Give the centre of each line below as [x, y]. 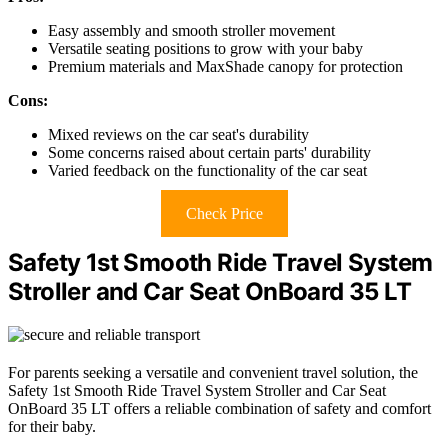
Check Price [224, 214]
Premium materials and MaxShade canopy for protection [225, 67]
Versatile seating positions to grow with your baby [205, 49]
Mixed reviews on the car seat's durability [178, 135]
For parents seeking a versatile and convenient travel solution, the [213, 372]
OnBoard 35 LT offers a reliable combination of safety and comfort [219, 408]
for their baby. [52, 426]
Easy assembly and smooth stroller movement [191, 31]
